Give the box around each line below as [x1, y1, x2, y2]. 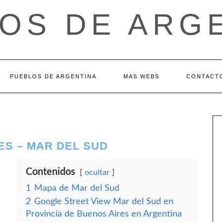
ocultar [85, 168, 110, 176]
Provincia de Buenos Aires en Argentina [26, 210, 182, 218]
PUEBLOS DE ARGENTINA [10, 73, 97, 79]
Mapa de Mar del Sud [34, 184, 119, 192]
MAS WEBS [123, 73, 160, 79]
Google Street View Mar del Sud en [34, 197, 173, 206]
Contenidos [26, 167, 75, 177]
